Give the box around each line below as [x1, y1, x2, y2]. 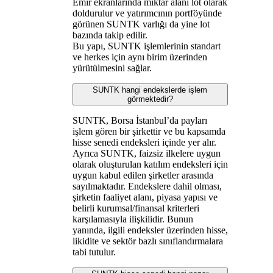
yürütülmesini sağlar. [72, 62, 152, 73]
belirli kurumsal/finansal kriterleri [72, 202, 199, 213]
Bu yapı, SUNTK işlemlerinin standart [72, 40, 221, 51]
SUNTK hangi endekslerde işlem [93, 85, 208, 94]
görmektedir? [127, 94, 173, 104]
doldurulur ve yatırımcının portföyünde [72, 7, 222, 18]
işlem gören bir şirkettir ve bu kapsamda [72, 126, 225, 136]
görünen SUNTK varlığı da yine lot [72, 18, 210, 29]
